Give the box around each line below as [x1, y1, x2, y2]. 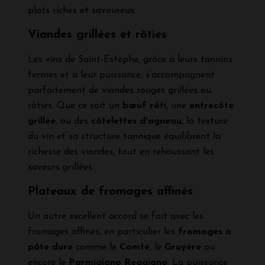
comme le [73, 243, 119, 253]
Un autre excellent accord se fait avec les [28, 212, 203, 222]
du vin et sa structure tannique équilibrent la [28, 132, 221, 142]
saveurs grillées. [28, 163, 97, 173]
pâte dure [28, 243, 73, 253]
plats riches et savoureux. [28, 6, 139, 16]
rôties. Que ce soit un [28, 101, 122, 111]
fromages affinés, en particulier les [28, 227, 178, 237]
